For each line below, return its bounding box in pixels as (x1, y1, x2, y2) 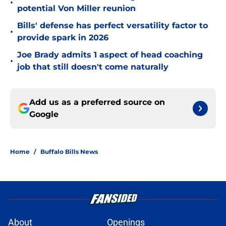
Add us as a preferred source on (29, 97, 165, 107)
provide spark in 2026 (17, 33, 108, 43)
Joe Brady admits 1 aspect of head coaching (17, 50, 203, 60)
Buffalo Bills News (40, 148, 98, 156)
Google (29, 109, 59, 120)
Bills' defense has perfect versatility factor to (17, 21, 208, 31)
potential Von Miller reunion (17, 4, 136, 14)
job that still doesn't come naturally (17, 62, 168, 72)
